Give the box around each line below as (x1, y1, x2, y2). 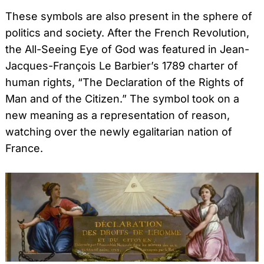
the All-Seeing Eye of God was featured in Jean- (5, 42, 249, 55)
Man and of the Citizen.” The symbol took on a (5, 92, 239, 105)
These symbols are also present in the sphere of (5, 9, 252, 22)
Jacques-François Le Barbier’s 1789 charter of (5, 59, 238, 72)
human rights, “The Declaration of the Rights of (5, 75, 244, 88)
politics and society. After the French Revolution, (5, 26, 249, 39)
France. (5, 141, 43, 154)
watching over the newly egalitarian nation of (5, 125, 232, 138)
